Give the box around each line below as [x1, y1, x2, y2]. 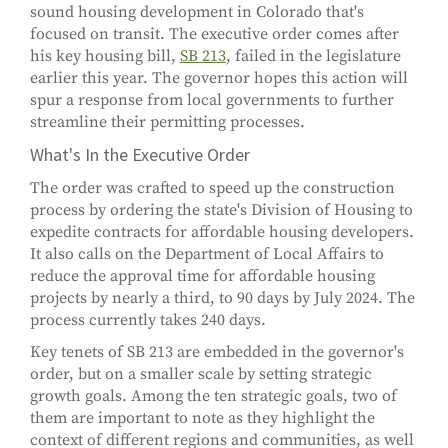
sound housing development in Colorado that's [30, 2, 364, 23]
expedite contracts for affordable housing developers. [30, 222, 414, 243]
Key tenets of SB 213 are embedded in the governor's [30, 342, 404, 363]
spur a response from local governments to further [30, 90, 394, 111]
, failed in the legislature [226, 46, 401, 67]
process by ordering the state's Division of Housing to [30, 200, 413, 221]
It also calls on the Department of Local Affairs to [30, 244, 384, 265]
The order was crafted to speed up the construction [30, 178, 395, 199]
